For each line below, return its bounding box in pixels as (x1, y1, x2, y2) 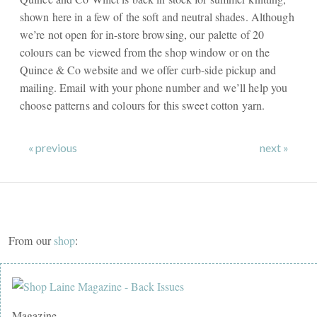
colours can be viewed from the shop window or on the (20, 44, 270, 59)
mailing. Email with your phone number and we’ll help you (20, 79, 288, 95)
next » (260, 140, 289, 154)
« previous (28, 140, 77, 154)
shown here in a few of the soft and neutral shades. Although (20, 8, 294, 24)
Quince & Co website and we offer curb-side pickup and (20, 62, 276, 77)
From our (8, 232, 54, 248)
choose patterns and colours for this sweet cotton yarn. (20, 97, 265, 113)
